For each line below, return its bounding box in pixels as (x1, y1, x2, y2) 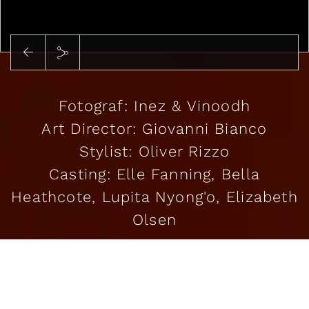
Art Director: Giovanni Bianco (41, 119, 268, 137)
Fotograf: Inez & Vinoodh (58, 97, 251, 114)
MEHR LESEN (118, 269, 191, 281)
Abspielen (43, 77, 95, 88)
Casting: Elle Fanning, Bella (49, 165, 260, 183)
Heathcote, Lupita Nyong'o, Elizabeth (11, 188, 298, 206)
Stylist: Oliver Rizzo (79, 142, 230, 160)
